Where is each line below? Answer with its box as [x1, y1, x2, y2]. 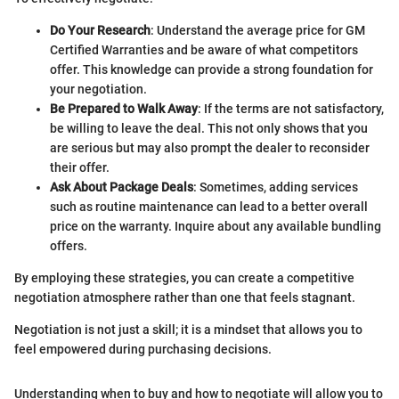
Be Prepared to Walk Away [50, 102, 198, 117]
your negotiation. [50, 82, 147, 97]
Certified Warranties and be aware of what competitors [50, 43, 358, 58]
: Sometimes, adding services [193, 180, 358, 195]
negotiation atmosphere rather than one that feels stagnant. [14, 290, 355, 305]
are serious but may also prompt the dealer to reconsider [50, 141, 370, 156]
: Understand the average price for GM [151, 23, 365, 38]
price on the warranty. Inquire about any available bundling [50, 219, 381, 234]
